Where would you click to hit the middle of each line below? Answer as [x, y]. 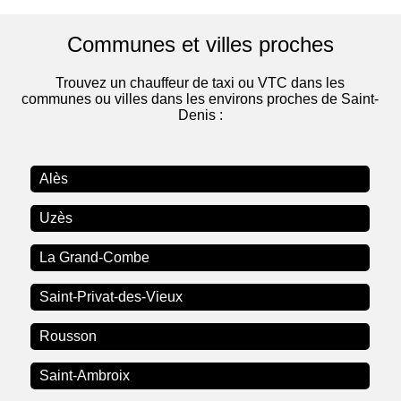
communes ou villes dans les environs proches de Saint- [200, 99]
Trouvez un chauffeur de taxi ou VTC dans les [200, 83]
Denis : [200, 115]
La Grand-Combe [95, 258]
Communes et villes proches [200, 45]
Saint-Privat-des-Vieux [111, 297]
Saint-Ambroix [85, 376]
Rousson [68, 337]
